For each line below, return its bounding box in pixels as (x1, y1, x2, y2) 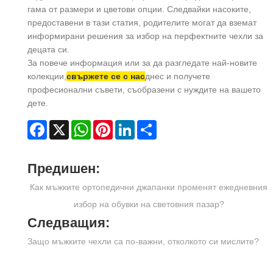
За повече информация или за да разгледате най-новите (27, 57, 257, 68)
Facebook (47, 119, 85, 130)
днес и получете (145, 71, 210, 81)
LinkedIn (135, 119, 168, 130)
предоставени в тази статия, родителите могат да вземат (27, 17, 257, 27)
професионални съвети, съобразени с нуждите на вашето (27, 84, 261, 94)
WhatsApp (91, 119, 130, 130)
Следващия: (27, 214, 110, 230)
